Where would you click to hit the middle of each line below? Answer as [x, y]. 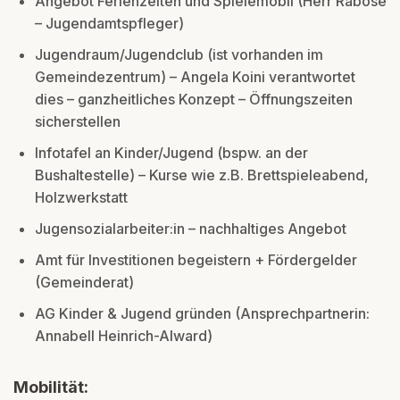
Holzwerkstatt [81, 197]
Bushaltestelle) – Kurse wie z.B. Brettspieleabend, [202, 175]
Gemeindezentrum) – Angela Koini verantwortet [195, 76]
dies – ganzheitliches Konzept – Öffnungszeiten [194, 99]
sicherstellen [78, 121]
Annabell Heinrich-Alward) [124, 335]
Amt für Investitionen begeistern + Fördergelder [196, 259]
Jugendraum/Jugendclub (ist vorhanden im [179, 54]
